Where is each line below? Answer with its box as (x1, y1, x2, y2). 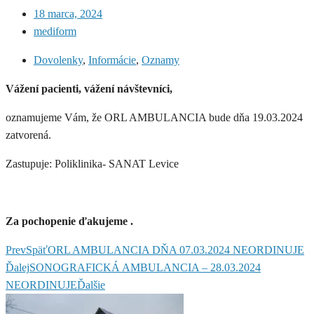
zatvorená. (6, 129, 51, 142)
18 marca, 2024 (34, 8, 102, 20)
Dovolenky (34, 54, 83, 67)
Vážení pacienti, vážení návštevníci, (6, 83, 172, 95)
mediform (34, 25, 76, 38)
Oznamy (142, 54, 179, 67)
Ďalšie (77, 279, 105, 292)
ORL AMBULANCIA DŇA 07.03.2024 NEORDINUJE (48, 244, 304, 257)
